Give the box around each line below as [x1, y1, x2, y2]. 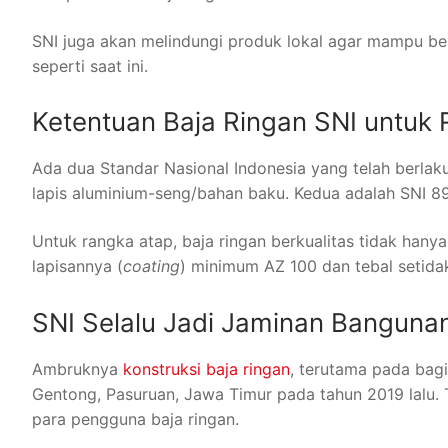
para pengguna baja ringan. [32, 408, 239, 429]
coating [123, 255, 180, 276]
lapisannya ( [32, 255, 123, 276]
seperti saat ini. [32, 55, 148, 76]
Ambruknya [32, 358, 123, 379]
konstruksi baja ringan [123, 358, 290, 379]
